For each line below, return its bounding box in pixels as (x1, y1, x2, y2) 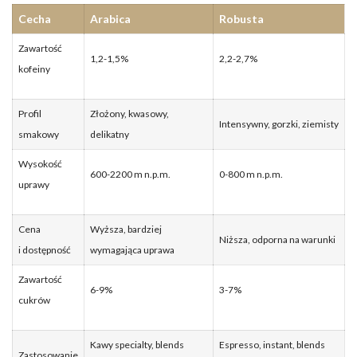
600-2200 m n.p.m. (90, 167, 171, 180)
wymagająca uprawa (90, 243, 175, 256)
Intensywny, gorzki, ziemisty (219, 117, 339, 130)
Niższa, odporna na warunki (219, 233, 335, 245)
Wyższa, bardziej (90, 222, 162, 235)
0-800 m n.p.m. (219, 167, 283, 180)
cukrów (18, 293, 50, 306)
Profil (18, 107, 41, 120)
